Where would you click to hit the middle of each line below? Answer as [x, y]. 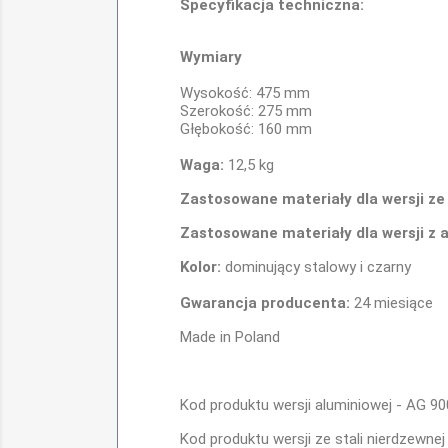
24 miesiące [391, 303]
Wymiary [211, 57]
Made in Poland [230, 337]
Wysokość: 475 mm [245, 93]
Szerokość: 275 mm [246, 111]
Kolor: [200, 267]
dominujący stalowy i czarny [316, 267]
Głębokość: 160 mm [246, 129]
